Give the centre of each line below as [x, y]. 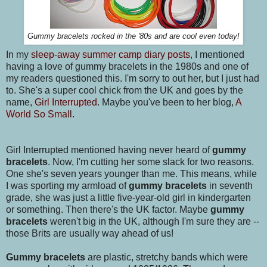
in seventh [230, 186]
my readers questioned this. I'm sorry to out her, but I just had [133, 79]
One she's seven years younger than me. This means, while [131, 174]
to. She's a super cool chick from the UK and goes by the [125, 91]
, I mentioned [217, 55]
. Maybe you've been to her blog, [166, 103]
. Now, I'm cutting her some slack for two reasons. [151, 162]
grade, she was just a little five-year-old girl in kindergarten [128, 198]
